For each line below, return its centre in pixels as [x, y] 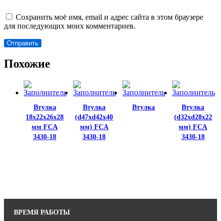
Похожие [27, 63]
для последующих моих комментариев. [70, 26]
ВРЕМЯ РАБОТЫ [42, 212]
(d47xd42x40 [94, 117]
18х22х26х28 [45, 117]
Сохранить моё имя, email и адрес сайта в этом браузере [110, 17]
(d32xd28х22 [193, 117]
